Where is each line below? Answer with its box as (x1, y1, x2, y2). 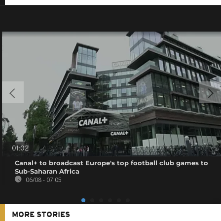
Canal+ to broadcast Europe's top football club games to (15, 159, 209, 167)
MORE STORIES (12, 211, 70, 220)
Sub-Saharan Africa (15, 167, 80, 176)
